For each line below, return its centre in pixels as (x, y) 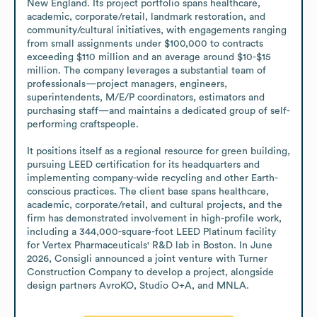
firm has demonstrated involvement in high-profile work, (154, 218)
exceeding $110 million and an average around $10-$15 (149, 57)
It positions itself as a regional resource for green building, (158, 151)
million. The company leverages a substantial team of (146, 70)
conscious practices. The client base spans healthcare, (148, 191)
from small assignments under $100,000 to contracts (145, 44)
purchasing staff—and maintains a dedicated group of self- (158, 111)
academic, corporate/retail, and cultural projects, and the (155, 205)
